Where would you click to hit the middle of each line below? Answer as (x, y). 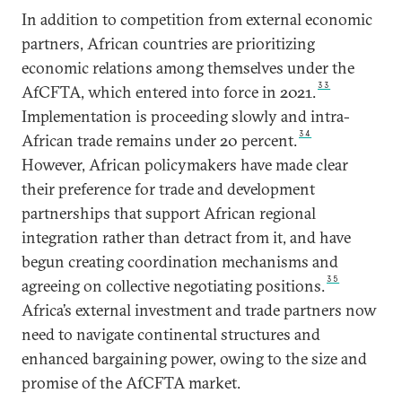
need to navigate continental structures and (171, 334)
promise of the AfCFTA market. (131, 383)
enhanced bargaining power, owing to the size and (194, 358)
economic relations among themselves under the (188, 68)
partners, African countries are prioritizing (168, 44)
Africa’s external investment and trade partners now (199, 310)
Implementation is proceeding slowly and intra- (186, 116)
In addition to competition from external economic (197, 19)
